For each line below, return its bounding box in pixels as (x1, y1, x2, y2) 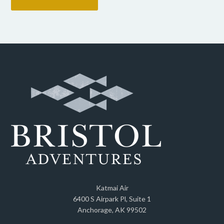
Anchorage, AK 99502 (77, 205, 146, 214)
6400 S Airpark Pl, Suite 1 (73, 194, 151, 203)
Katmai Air (95, 183, 128, 192)
